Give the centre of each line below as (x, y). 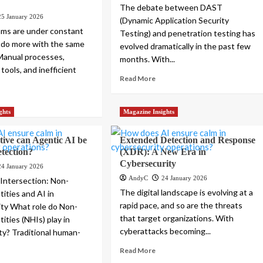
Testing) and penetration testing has (188, 33)
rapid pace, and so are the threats (181, 205)
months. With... (148, 59)
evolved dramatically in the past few (186, 46)
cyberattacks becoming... (166, 231)
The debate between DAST (171, 8)
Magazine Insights (149, 112)
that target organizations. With (177, 218)
